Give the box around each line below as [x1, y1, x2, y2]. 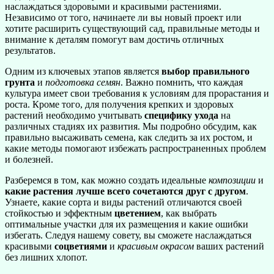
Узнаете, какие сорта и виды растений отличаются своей [5, 196, 242, 207]
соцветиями [54, 240, 107, 251]
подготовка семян [45, 76, 120, 87]
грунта [5, 76, 35, 87]
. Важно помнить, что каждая [120, 76, 243, 87]
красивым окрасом [117, 240, 194, 251]
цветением [114, 207, 161, 218]
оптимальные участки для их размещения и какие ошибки [5, 218, 248, 229]
